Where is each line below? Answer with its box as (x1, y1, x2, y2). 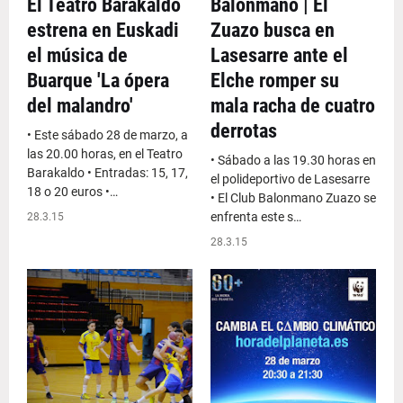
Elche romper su (210, 69, 339, 92)
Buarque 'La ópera (27, 69, 169, 92)
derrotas (210, 120, 277, 142)
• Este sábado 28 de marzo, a (27, 128, 188, 142)
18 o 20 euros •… (27, 184, 118, 199)
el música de (27, 44, 128, 67)
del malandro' (27, 94, 133, 117)
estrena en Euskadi (27, 19, 179, 41)
